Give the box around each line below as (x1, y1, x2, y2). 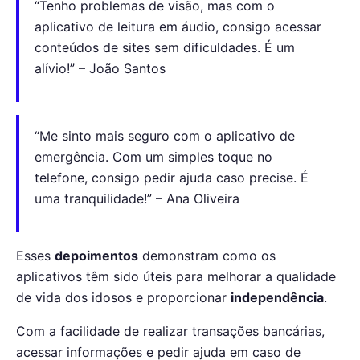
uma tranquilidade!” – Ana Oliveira (35, 190, 240, 207)
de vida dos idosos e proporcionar (16, 288, 231, 305)
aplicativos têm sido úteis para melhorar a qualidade (16, 268, 336, 284)
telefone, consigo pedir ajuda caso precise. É (35, 169, 309, 186)
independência (231, 288, 324, 305)
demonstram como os (138, 247, 276, 264)
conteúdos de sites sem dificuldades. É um (35, 39, 296, 56)
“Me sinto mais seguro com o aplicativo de (35, 127, 296, 144)
